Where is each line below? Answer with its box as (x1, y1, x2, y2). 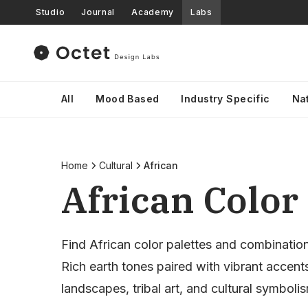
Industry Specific (181, 93, 270, 104)
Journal (81, 7, 115, 17)
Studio (36, 7, 65, 17)
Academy (131, 7, 175, 17)
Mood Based (96, 93, 159, 104)
